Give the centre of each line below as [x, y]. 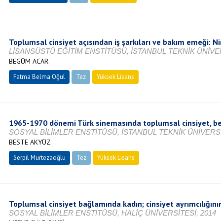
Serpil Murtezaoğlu [39, 158]
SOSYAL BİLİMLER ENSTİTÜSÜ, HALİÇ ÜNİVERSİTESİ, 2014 [112, 213]
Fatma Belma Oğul [39, 77]
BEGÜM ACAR [28, 61]
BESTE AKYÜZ [30, 142]
